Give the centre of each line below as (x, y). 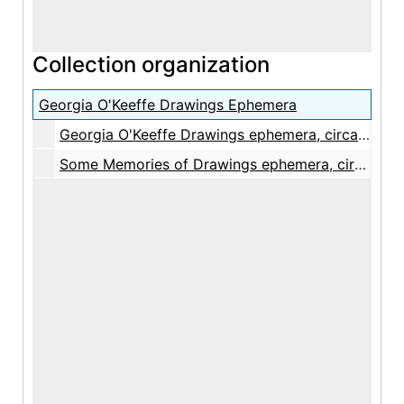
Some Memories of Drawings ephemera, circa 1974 (207, 165)
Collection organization (151, 65)
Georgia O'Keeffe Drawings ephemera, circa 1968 (209, 135)
